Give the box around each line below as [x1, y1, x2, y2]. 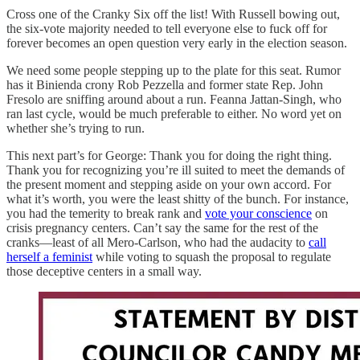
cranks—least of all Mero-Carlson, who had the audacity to [6, 235, 309, 249]
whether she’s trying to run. [6, 121, 145, 135]
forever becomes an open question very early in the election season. [6, 35, 347, 50]
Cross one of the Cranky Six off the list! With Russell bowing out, [6, 6, 340, 21]
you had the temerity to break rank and [6, 206, 205, 220]
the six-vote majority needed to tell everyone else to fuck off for [6, 21, 327, 35]
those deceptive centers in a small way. [6, 264, 202, 278]
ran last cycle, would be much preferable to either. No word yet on [6, 106, 342, 121]
